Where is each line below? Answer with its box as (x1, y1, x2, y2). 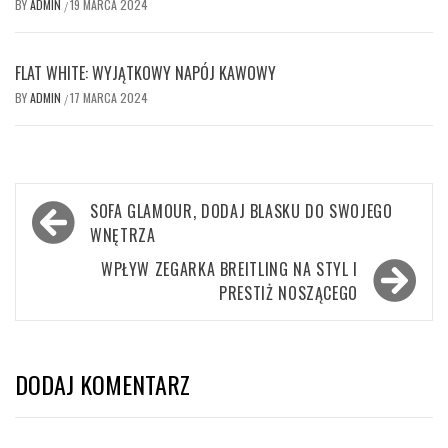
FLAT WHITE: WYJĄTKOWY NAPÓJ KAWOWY (15, 61, 276, 86)
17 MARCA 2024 (70, 89, 148, 107)
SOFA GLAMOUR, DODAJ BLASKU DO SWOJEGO (90, 199, 393, 224)
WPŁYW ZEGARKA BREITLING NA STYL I (100, 257, 358, 282)
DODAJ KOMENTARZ (15, 366, 190, 403)
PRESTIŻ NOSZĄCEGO (219, 281, 358, 306)
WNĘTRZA (90, 223, 156, 248)
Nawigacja (25, 187, 135, 233)
